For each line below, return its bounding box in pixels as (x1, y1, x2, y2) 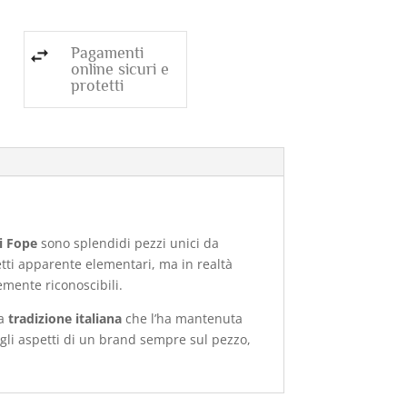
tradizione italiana (8, 310, 123, 328)
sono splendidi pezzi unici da (41, 234, 220, 253)
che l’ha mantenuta (125, 310, 243, 328)
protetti (70, 76, 124, 95)
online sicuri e (70, 60, 169, 79)
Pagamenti (70, 44, 144, 63)
